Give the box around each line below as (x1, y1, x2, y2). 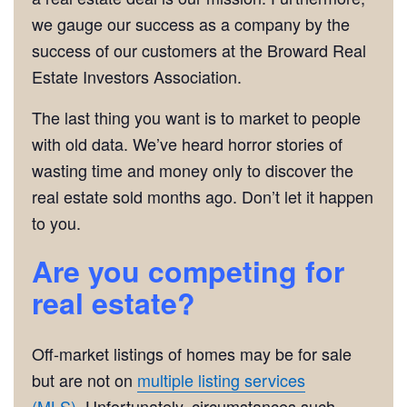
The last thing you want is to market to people (32, 104, 361, 129)
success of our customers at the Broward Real (32, 37, 366, 62)
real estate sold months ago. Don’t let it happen (32, 184, 373, 208)
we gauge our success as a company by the (32, 11, 350, 35)
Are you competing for (32, 249, 344, 292)
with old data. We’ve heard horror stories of (32, 131, 342, 155)
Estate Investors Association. (32, 64, 242, 88)
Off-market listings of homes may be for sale (32, 341, 352, 365)
